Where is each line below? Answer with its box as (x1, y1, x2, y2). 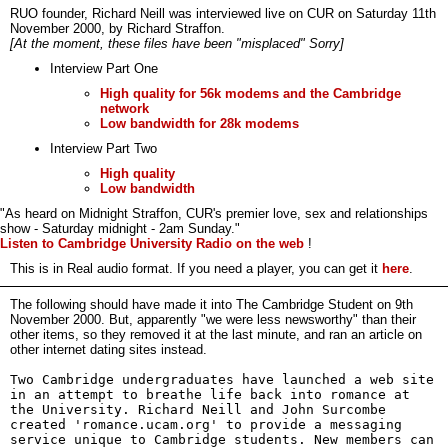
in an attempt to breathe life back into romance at (10, 387, 410, 402)
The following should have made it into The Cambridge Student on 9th (10, 297, 413, 312)
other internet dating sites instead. (10, 342, 207, 357)
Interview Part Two (50, 141, 157, 156)
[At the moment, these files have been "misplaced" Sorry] (10, 36, 344, 51)
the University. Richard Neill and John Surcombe (10, 402, 386, 417)
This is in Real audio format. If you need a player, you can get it (10, 261, 382, 276)
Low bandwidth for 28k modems (100, 116, 299, 131)
